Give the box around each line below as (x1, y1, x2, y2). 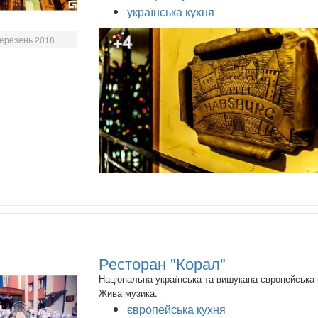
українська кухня (127, 4, 214, 21)
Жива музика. (99, 285, 158, 300)
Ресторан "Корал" (99, 251, 226, 274)
